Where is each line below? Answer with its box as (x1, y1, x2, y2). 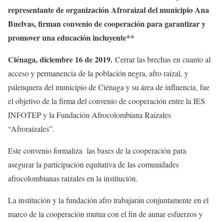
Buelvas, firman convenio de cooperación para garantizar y (8, 18, 206, 30)
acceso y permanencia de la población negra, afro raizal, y (8, 68, 188, 79)
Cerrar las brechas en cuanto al (115, 54, 211, 65)
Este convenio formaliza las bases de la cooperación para (8, 145, 186, 156)
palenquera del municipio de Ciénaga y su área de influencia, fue (8, 82, 210, 93)
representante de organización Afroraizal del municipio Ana (8, 4, 209, 16)
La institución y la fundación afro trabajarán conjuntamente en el (8, 195, 209, 206)
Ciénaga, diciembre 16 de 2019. (8, 54, 115, 65)
